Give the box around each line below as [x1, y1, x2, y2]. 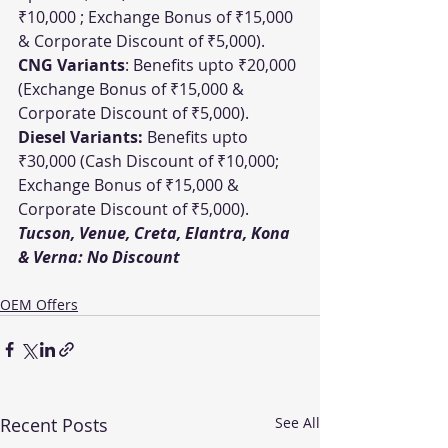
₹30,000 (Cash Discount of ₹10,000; [18, 150, 283, 172]
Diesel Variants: [18, 126, 143, 148]
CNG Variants [18, 54, 125, 76]
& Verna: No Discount [18, 246, 180, 268]
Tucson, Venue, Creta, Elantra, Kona [18, 222, 294, 244]
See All [275, 413, 320, 432]
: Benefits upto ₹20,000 [125, 54, 300, 76]
